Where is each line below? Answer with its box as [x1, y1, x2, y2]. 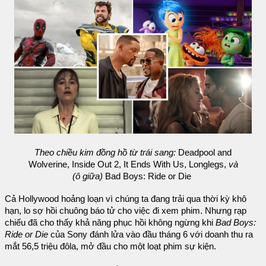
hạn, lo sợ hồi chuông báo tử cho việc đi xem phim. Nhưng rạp [5, 206, 246, 216]
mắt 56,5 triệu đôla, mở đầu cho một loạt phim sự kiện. [5, 242, 216, 252]
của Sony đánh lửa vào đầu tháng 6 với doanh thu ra [48, 230, 253, 240]
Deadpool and [176, 148, 232, 158]
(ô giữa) [72, 172, 103, 182]
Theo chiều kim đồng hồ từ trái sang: [34, 148, 176, 158]
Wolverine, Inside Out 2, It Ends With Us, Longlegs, [28, 160, 229, 170]
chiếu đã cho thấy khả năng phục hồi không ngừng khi [5, 218, 216, 228]
